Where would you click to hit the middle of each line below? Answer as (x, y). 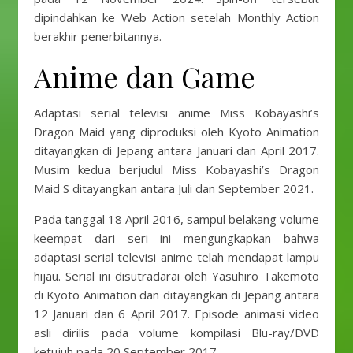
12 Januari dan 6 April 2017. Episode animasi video (176, 314)
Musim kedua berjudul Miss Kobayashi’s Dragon (176, 169)
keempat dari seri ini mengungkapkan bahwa (176, 238)
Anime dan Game (145, 76)
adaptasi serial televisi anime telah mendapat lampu (176, 257)
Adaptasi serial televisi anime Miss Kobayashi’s (176, 113)
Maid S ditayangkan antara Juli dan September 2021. (175, 188)
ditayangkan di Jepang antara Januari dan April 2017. (176, 150)
